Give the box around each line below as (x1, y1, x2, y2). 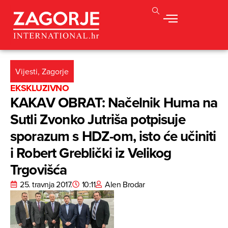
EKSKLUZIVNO (10, 81, 69, 95)
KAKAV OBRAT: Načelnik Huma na (10, 92, 218, 113)
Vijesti (15, 66, 38, 77)
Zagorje (42, 66, 69, 77)
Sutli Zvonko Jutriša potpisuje (10, 109, 185, 130)
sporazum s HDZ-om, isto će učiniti (10, 126, 216, 147)
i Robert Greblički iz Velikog (10, 142, 172, 163)
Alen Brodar (105, 179, 145, 190)
